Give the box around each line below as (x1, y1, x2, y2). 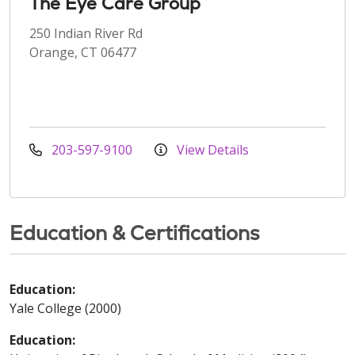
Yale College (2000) (10, 299, 121, 317)
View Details (174, 140, 249, 158)
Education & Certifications (10, 219, 260, 246)
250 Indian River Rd (29, 24, 143, 42)
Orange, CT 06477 (29, 43, 136, 61)
